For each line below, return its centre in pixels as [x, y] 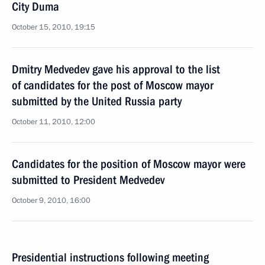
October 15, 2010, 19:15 [54, 27]
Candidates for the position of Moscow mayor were [129, 164]
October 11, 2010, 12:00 [54, 122]
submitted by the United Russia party [97, 101]
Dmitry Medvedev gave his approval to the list [116, 69]
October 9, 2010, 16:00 [51, 201]
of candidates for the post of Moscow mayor [113, 85]
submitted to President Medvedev [88, 180]
